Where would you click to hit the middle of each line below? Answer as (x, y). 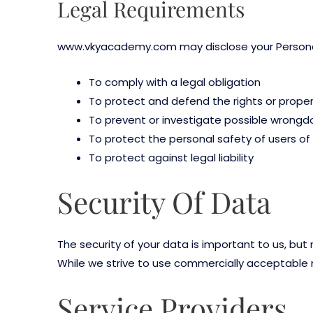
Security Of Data (164, 202)
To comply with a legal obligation (175, 82)
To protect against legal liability (171, 158)
